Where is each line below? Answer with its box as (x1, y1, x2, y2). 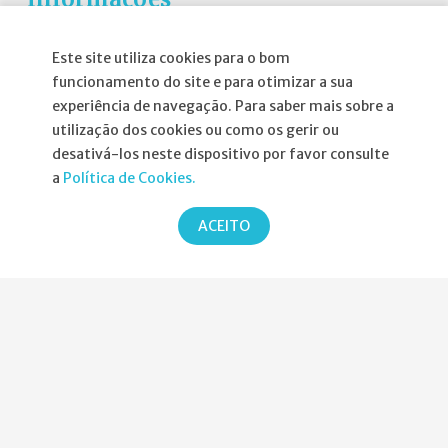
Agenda (27, 77, 80, 96)
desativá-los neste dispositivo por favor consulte (52, 145, 389, 163)
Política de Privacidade (27, 111, 182, 130)
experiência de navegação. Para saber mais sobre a (52, 97, 394, 115)
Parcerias (27, 224, 132, 252)
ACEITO (198, 217, 250, 235)
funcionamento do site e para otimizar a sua (52, 73, 353, 91)
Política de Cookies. (63, 169, 196, 187)
